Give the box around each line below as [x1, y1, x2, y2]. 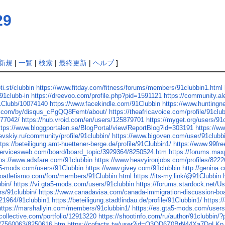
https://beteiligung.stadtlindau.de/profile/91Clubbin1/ [52, 196, 202, 204]
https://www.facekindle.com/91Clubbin [50, 100, 161, 108]
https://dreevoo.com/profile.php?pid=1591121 [31, 92, 162, 100]
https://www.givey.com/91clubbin [85, 164, 181, 172]
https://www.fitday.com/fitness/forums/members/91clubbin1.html [36, 84, 223, 92]
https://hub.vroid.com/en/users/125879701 [22, 116, 145, 124]
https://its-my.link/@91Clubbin [134, 172, 221, 180]
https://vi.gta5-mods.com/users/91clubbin [14, 180, 135, 188]
